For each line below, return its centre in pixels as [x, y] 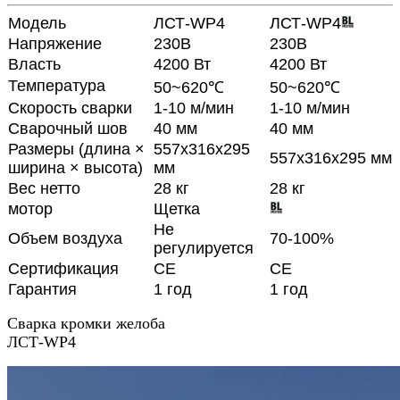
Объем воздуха [65, 239]
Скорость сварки [70, 108]
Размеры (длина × [76, 150]
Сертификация [63, 269]
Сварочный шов [68, 129]
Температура [57, 86]
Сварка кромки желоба [86, 324]
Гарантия [42, 290]
